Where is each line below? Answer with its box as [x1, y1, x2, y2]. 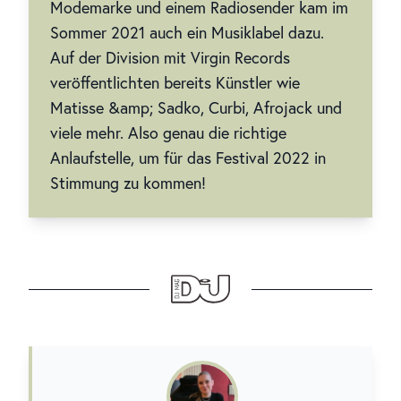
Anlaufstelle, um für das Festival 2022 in [50, 148, 326, 168]
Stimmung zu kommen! [50, 173, 206, 193]
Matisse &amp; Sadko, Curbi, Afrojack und [50, 98, 342, 118]
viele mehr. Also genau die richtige [50, 123, 286, 143]
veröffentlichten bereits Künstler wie [50, 73, 300, 93]
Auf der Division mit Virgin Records [50, 47, 290, 68]
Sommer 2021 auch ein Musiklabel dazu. [50, 22, 324, 43]
